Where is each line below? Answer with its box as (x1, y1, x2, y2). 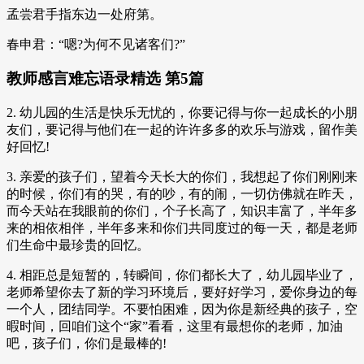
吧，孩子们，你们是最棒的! (6, 336, 167, 351)
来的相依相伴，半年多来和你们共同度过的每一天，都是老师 (6, 221, 357, 236)
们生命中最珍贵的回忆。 (6, 238, 149, 253)
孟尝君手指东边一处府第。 (6, 6, 162, 21)
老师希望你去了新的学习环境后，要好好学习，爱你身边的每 (6, 285, 357, 300)
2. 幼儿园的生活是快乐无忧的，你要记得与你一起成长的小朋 (6, 106, 357, 120)
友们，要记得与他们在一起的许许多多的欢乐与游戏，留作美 (6, 123, 357, 137)
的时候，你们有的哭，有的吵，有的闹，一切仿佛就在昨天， (6, 187, 357, 201)
